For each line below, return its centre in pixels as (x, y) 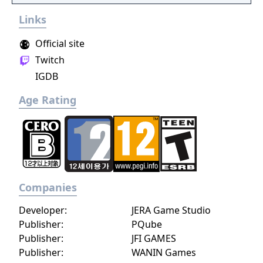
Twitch (49, 60)
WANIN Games (164, 252)
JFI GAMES (154, 238)
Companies (48, 187)
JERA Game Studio (171, 210)
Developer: (43, 210)
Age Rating (48, 100)
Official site (59, 43)
